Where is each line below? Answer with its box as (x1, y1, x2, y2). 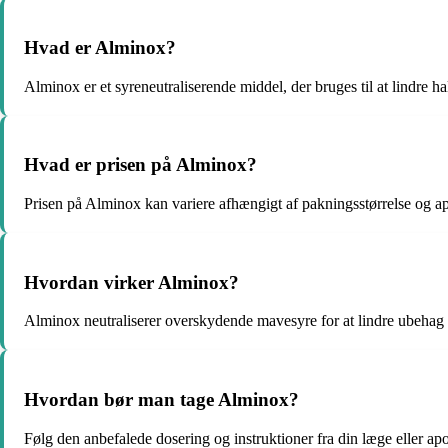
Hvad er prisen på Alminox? (24, 154, 257, 176)
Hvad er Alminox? (24, 36, 176, 58)
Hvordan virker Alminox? (24, 271, 239, 293)
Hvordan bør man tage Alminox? (24, 389, 299, 411)
